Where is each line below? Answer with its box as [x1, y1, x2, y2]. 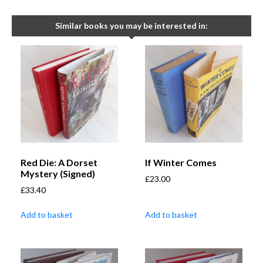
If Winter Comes [145, 157, 217, 168]
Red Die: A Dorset [21, 157, 97, 168]
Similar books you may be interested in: [55, 21, 208, 31]
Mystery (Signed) [21, 168, 95, 180]
